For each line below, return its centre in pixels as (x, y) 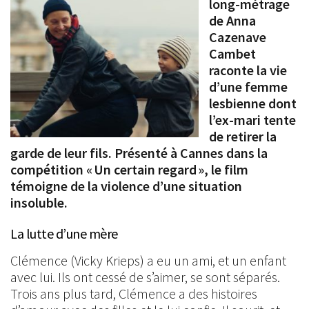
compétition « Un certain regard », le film (129, 169)
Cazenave (238, 37)
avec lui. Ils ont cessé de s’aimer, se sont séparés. (145, 277)
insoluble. (39, 202)
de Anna (232, 20)
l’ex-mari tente (252, 120)
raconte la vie (248, 70)
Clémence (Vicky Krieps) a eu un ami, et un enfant (148, 260)
